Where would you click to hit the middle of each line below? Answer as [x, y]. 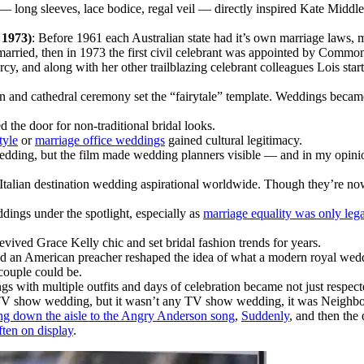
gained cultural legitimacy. [234, 141]
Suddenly [265, 316]
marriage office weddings [100, 141]
